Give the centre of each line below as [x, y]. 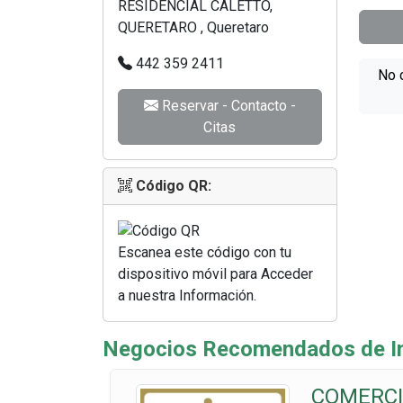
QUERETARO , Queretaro [193, 27]
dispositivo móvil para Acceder [215, 273]
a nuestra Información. [187, 295]
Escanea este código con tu [205, 252]
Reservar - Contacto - [227, 106]
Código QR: [174, 186]
